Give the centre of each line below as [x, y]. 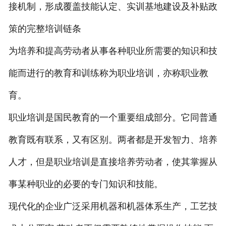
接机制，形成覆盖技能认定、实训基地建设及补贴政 [113, 7]
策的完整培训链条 [45, 29]
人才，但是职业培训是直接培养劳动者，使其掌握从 [113, 162]
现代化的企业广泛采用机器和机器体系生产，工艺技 [113, 207]
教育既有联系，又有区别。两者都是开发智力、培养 [113, 140]
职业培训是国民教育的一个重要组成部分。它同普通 [113, 118]
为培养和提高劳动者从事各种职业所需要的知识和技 [113, 51]
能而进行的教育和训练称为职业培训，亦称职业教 [108, 73]
